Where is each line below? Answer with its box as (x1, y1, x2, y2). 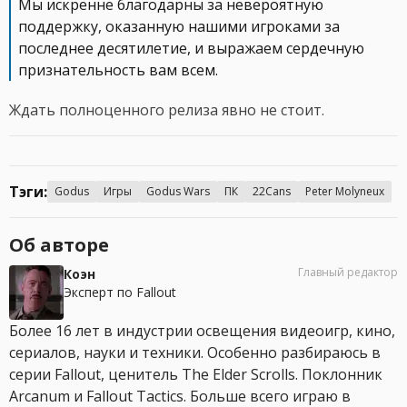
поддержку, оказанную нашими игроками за (18, 16, 340, 37)
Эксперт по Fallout (64, 283, 176, 302)
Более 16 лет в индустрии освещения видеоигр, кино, (9, 321, 395, 342)
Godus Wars (146, 184, 210, 200)
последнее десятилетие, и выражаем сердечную (18, 38, 364, 59)
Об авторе (9, 233, 109, 258)
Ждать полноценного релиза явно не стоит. (9, 100, 324, 121)
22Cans (253, 184, 291, 200)
